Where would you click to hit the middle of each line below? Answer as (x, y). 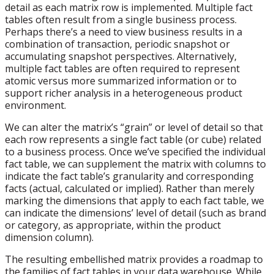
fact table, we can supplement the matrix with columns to (135, 164)
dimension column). (49, 237)
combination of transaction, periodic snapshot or (117, 44)
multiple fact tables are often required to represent (122, 68)
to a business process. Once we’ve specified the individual (135, 152)
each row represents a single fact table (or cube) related (133, 139)
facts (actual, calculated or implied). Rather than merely (130, 188)
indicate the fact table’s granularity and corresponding (129, 176)
